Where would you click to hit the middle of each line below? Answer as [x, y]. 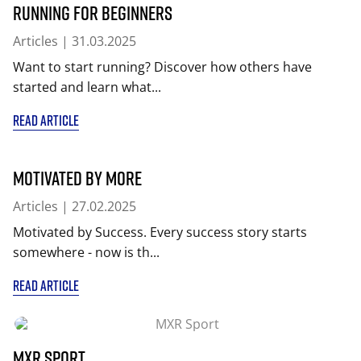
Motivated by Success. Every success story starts [160, 232]
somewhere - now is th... [86, 253]
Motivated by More [77, 178]
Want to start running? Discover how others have [162, 67]
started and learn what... [87, 87]
